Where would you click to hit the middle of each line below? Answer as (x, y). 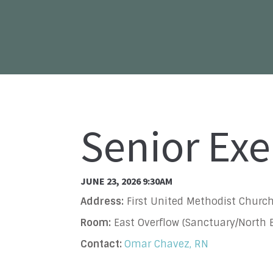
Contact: (102, 244)
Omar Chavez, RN (166, 244)
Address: (102, 202)
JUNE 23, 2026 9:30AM (126, 181)
